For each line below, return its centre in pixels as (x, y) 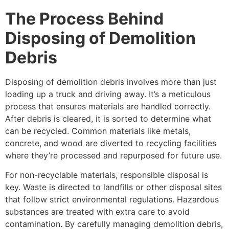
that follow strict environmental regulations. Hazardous (112, 200)
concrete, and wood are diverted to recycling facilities (111, 143)
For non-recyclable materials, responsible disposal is (107, 175)
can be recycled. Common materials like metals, (98, 131)
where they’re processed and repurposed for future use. (113, 155)
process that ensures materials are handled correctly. (108, 106)
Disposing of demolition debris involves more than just (111, 82)
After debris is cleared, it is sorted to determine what (108, 118)
